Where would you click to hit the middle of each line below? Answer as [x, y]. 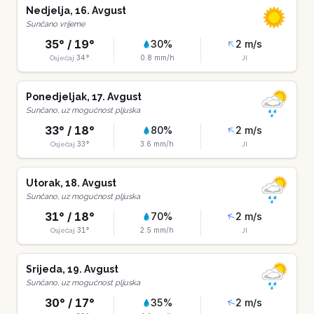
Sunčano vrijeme [55, 24]
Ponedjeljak [56, 97]
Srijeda [44, 269]
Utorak [43, 183]
